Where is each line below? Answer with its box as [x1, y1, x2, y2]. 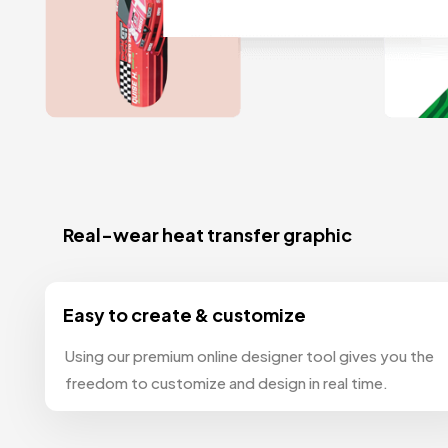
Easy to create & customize [63, 302, 306, 326]
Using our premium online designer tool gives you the [65, 345, 434, 365]
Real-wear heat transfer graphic [63, 222, 352, 246]
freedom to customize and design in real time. [65, 372, 388, 392]
